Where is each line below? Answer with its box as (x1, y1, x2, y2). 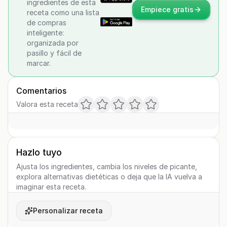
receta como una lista (27, 8, 99, 17)
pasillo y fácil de (27, 49, 82, 57)
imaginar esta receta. (16, 182, 86, 191)
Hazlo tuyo (16, 147, 62, 158)
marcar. (27, 59, 51, 67)
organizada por (27, 39, 79, 47)
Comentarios (16, 86, 66, 96)
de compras (27, 18, 66, 27)
